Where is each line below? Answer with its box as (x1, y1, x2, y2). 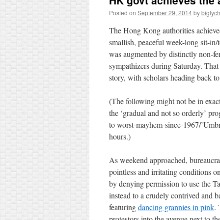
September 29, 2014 (137, 8, 192, 17)
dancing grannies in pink (138, 202, 214, 212)
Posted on (109, 8, 136, 17)
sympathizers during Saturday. (109, 60, 204, 71)
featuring (109, 202, 138, 212)
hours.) (109, 131, 131, 141)
